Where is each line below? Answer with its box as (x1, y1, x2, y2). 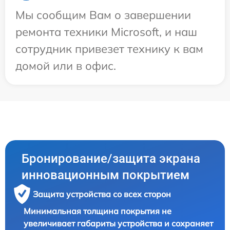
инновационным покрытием (22, 167, 190, 182)
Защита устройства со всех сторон (33, 188, 171, 199)
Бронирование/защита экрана (22, 151, 201, 166)
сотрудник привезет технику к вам (15, 41, 203, 56)
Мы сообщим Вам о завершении (15, 7, 191, 22)
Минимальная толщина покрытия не (24, 205, 171, 216)
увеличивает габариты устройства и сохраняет (24, 218, 213, 228)
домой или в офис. (15, 58, 116, 73)
